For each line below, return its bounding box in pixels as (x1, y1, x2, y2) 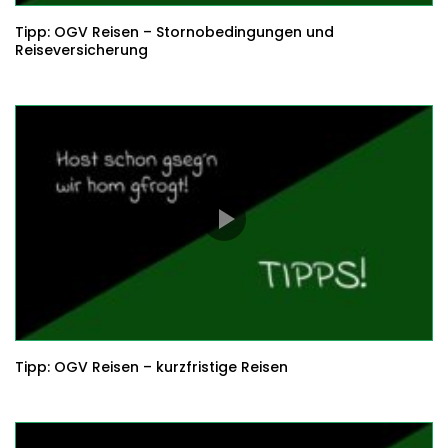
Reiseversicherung (15, 39, 148, 60)
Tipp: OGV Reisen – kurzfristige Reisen (15, 356, 288, 377)
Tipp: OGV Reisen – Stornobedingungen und (15, 21, 334, 42)
